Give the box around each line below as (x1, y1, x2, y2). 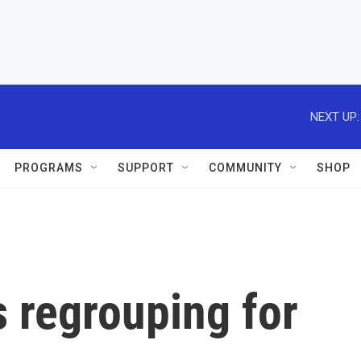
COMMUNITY (209, 161, 282, 174)
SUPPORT (118, 161, 174, 174)
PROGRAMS (15, 161, 83, 174)
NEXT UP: (310, 109, 359, 124)
